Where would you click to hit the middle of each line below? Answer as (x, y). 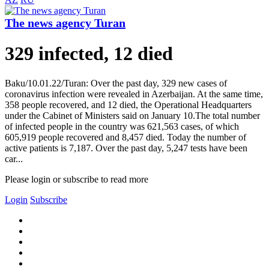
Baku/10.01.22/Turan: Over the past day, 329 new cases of (116, 83)
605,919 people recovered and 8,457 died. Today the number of (125, 137)
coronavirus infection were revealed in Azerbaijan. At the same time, (134, 94)
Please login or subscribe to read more (77, 179)
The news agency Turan (65, 23)
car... (14, 159)
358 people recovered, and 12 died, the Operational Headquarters (128, 104)
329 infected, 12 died (89, 54)
